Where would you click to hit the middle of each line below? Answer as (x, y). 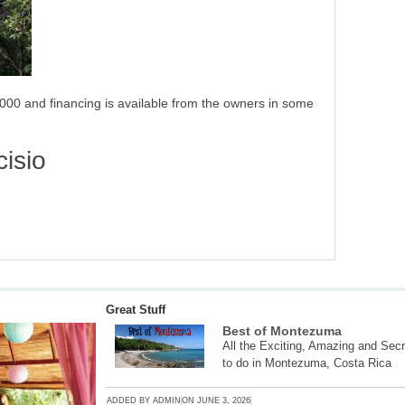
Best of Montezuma (283, 331)
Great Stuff (136, 310)
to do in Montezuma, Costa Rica (307, 363)
